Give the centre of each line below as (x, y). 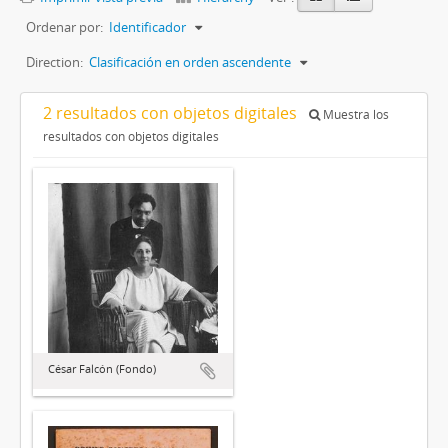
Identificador (147, 27)
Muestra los (354, 114)
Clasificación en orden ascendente (190, 62)
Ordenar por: (64, 27)
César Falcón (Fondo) (102, 368)
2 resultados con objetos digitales (172, 113)
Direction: (54, 62)
